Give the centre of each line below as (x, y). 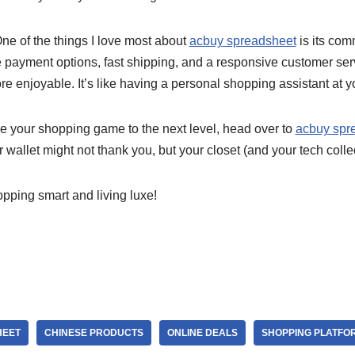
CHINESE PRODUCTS (94, 333)
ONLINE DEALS (202, 333)
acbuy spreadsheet (242, 41)
